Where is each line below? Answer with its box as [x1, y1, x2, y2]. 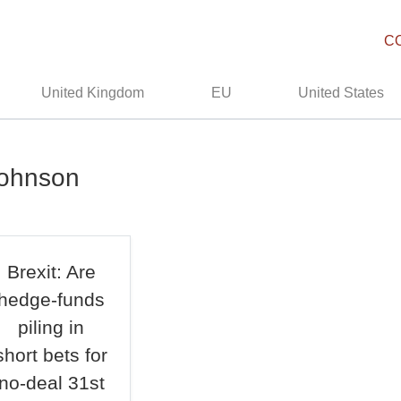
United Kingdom [41, 85, 145, 100]
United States [298, 85, 385, 100]
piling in [18, 317, 85, 337]
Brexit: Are [6, 261, 96, 282]
